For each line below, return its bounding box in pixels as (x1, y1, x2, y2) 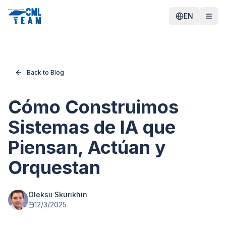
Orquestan (8, 156, 100, 179)
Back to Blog (27, 69, 64, 76)
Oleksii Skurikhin (28, 190, 87, 199)
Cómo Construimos (8, 96, 179, 118)
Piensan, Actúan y (8, 136, 166, 158)
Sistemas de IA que (8, 116, 176, 138)
